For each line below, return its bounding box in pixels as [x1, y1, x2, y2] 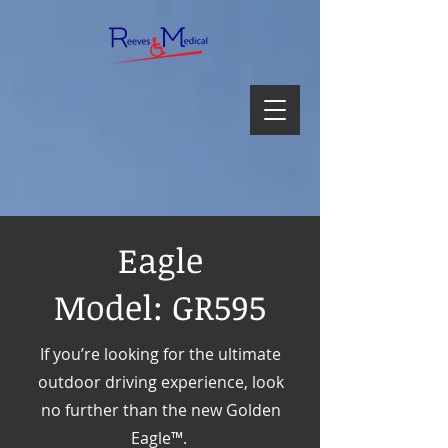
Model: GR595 [54, 283, 266, 330]
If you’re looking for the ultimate [40, 343, 281, 365]
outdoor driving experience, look [37, 371, 284, 393]
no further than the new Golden [40, 399, 281, 421]
